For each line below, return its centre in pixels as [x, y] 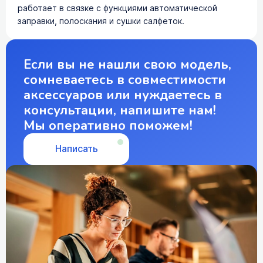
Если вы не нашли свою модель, [127, 64]
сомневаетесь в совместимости [125, 80]
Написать [76, 149]
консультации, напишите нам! [120, 110]
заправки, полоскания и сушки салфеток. [101, 21]
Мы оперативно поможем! [108, 125]
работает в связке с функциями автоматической [117, 8]
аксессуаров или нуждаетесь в [123, 95]
